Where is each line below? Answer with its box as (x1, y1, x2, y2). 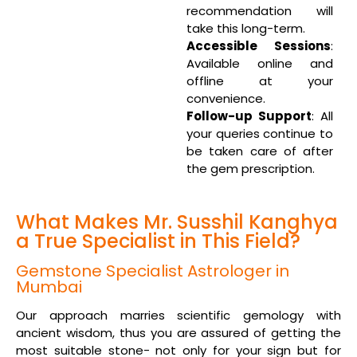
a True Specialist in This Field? (16, 228, 300, 254)
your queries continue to (186, 124, 333, 142)
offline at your (186, 72, 333, 89)
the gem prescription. (186, 159, 315, 177)
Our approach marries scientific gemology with (16, 307, 341, 324)
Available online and (186, 54, 333, 72)
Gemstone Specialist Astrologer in (16, 260, 289, 282)
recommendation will (186, 2, 333, 19)
